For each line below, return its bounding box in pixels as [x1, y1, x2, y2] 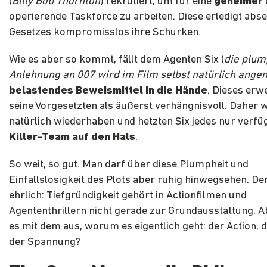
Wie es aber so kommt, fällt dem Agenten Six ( [9, 54, 224, 66]
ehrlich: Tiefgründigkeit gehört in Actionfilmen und [9, 190, 247, 202]
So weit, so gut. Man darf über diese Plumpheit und [9, 159, 249, 171]
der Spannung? [9, 237, 80, 249]
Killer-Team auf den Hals [9, 132, 135, 144]
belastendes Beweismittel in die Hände [9, 85, 207, 97]
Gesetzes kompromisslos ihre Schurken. [9, 27, 201, 39]
